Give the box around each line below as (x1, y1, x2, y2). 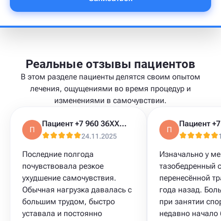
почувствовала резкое (22, 161, 104, 171)
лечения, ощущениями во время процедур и (30, 84, 191, 93)
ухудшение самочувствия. (22, 173, 116, 183)
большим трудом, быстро (22, 197, 115, 206)
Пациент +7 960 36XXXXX (119, 119, 127, 128)
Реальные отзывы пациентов (25, 57, 196, 71)
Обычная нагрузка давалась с (22, 185, 132, 194)
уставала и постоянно (22, 209, 102, 218)
